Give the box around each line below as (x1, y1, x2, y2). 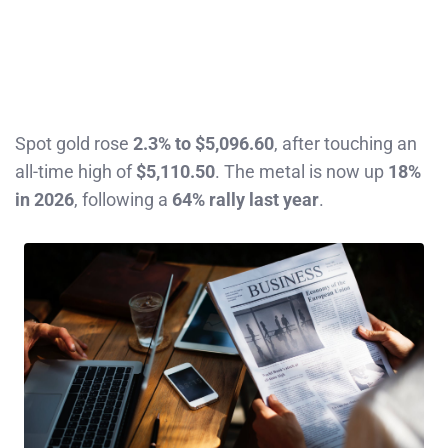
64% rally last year (172, 188, 319, 210)
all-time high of (15, 160, 136, 182)
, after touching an (274, 132, 417, 154)
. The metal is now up (215, 160, 388, 182)
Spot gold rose (15, 132, 133, 154)
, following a (74, 188, 172, 210)
